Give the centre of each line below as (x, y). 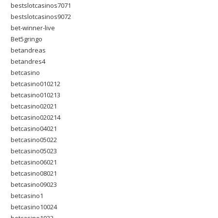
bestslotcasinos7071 (41, 5)
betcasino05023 (34, 151)
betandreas (28, 50)
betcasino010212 (36, 84)
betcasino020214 (36, 117)
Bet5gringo (27, 39)
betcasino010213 (36, 95)
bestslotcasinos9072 (41, 17)
